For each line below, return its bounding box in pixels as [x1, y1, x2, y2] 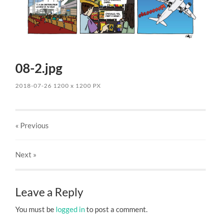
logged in [56, 205, 85, 214]
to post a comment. [85, 205, 148, 214]
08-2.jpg [15, 60, 63, 76]
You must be [15, 205, 56, 214]
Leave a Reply [15, 185, 84, 199]
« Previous [15, 121, 49, 130]
